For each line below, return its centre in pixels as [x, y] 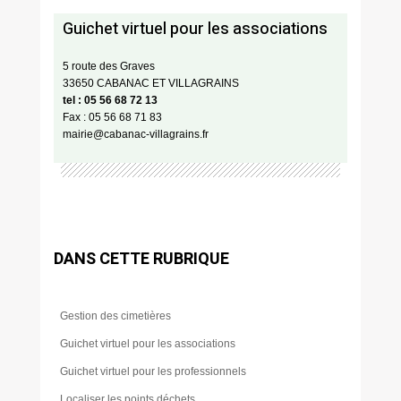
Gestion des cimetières [115, 316]
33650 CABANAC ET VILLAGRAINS [150, 83]
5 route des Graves [108, 66]
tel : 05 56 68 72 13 [110, 100]
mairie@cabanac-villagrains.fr [135, 134]
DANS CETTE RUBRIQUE [141, 259]
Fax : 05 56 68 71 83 [112, 117]
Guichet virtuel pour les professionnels [153, 371]
